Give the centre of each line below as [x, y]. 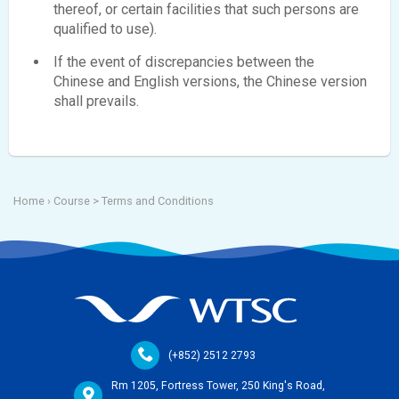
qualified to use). [105, 28]
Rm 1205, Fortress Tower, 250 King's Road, [218, 385]
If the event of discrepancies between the [184, 61]
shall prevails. [96, 101]
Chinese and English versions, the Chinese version [210, 81]
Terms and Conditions [158, 200]
